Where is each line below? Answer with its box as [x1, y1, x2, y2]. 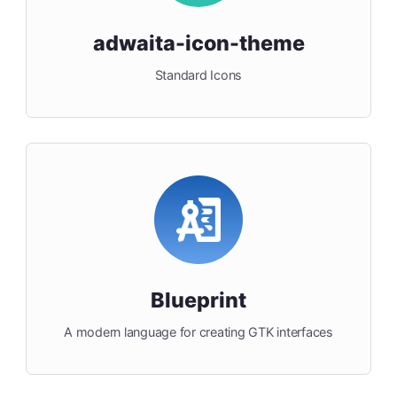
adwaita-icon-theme [92, 30, 305, 57]
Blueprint [151, 287, 246, 314]
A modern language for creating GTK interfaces [64, 324, 333, 340]
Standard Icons [154, 67, 243, 83]
